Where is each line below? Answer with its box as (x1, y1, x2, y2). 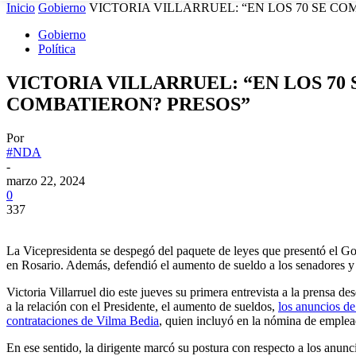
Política (38, 42, 75, 56)
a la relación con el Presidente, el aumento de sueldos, (6, 299, 278, 313)
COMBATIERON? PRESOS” (6, 93, 250, 114)
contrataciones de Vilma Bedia (6, 313, 159, 327)
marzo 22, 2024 (6, 173, 85, 188)
